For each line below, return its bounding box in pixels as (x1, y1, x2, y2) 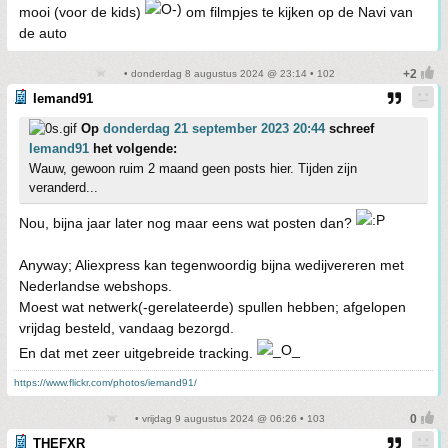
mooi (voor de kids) (19, 4, 145, 20)
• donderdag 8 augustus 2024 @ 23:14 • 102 (121, 68, 335, 79)
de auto (19, 25, 67, 41)
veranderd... (29, 180, 98, 195)
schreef (325, 121, 374, 136)
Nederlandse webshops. (19, 278, 172, 294)
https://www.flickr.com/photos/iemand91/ (14, 377, 197, 388)
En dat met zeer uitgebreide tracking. (19, 345, 257, 361)
